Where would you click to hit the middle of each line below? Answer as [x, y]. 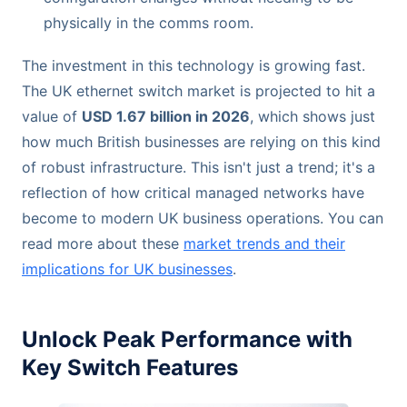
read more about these [103, 243]
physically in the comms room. [149, 22]
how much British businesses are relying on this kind [201, 141]
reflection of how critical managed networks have [193, 192]
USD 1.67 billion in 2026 [166, 116]
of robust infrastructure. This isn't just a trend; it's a [199, 167]
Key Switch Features [130, 367]
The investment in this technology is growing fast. [194, 65]
